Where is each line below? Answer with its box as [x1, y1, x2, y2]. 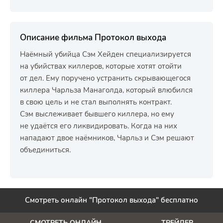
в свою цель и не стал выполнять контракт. [20, 97, 172, 107]
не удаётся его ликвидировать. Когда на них [20, 121, 177, 131]
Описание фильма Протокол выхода [20, 32, 166, 43]
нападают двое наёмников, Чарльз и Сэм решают [20, 133, 194, 143]
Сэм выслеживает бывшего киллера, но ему [20, 109, 174, 119]
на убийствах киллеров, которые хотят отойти [20, 61, 182, 71]
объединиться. [20, 145, 71, 155]
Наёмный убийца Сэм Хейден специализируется [20, 49, 191, 59]
